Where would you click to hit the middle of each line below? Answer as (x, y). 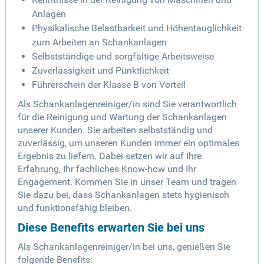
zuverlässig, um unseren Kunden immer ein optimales (128, 143)
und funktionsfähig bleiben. (75, 208)
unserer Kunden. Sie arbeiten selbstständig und (115, 130)
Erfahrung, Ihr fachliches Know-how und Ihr (107, 169)
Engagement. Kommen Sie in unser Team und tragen (127, 182)
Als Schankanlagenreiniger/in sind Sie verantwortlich (127, 104)
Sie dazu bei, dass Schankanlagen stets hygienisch (123, 195)
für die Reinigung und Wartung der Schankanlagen (122, 117)
